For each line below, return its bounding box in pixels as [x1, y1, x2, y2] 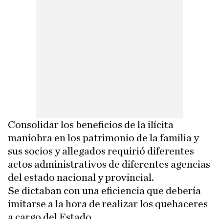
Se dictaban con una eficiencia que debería [8, 185, 201, 197]
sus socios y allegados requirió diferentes [8, 146, 194, 157]
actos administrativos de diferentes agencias [8, 159, 210, 170]
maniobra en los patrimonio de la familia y [8, 132, 199, 144]
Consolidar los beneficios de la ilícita [8, 119, 174, 131]
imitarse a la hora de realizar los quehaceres [8, 198, 208, 210]
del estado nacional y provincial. [8, 172, 154, 183]
